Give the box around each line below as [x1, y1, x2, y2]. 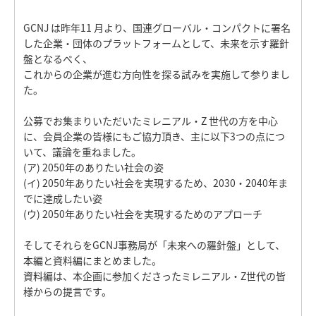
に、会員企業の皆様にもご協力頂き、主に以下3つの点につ [23, 129, 285, 144]
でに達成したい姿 [23, 191, 102, 206]
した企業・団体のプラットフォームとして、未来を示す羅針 [23, 36, 289, 51]
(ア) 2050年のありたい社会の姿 [23, 160, 164, 175]
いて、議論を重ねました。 [23, 145, 141, 159]
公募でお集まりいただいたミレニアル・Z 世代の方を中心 [23, 114, 278, 128]
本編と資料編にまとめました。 [23, 253, 162, 268]
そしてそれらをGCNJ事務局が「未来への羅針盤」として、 [23, 238, 285, 253]
